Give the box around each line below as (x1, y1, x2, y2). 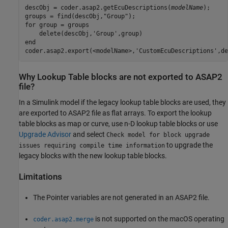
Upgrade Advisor (19, 130, 71, 138)
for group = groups (24, 21, 89, 29)
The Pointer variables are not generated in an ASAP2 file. (33, 193, 210, 202)
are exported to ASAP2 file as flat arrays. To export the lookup (19, 108, 212, 117)
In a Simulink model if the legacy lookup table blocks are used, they (19, 98, 226, 106)
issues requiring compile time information (19, 141, 165, 149)
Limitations (19, 172, 62, 182)
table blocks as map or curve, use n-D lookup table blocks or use (19, 119, 218, 128)
